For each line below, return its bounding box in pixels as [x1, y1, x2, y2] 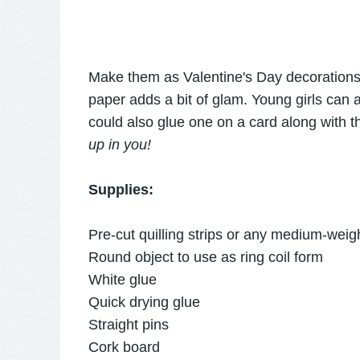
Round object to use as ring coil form [88, 249, 323, 266]
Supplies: [88, 182, 153, 198]
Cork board [88, 339, 160, 356]
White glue [88, 272, 157, 288]
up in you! [88, 137, 155, 153]
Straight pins [88, 317, 169, 333]
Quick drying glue [88, 294, 200, 311]
